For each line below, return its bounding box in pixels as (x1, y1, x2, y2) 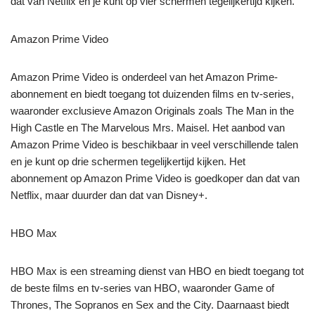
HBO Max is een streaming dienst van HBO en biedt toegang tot (11, 264, 304, 277)
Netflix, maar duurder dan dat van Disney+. (11, 188, 207, 201)
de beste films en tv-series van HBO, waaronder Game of (11, 281, 274, 294)
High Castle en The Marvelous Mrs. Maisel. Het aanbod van (11, 121, 285, 134)
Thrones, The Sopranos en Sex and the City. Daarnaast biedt (11, 298, 289, 311)
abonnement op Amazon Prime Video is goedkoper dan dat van (11, 172, 300, 184)
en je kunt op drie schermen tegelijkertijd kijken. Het (11, 155, 245, 167)
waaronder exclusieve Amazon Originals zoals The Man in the (11, 104, 294, 117)
